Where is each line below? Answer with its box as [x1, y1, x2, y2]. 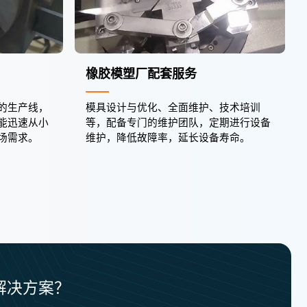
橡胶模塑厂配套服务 [86, 64, 197, 83]
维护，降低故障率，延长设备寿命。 [86, 130, 251, 146]
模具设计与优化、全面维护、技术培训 [86, 100, 261, 116]
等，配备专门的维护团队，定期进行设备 [86, 115, 271, 131]
